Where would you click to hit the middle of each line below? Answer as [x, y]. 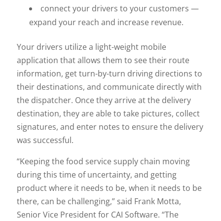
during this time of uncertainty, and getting [96, 174]
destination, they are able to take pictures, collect [108, 113]
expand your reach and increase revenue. [108, 22]
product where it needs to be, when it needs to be [109, 188]
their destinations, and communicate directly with [109, 87]
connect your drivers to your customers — [119, 8]
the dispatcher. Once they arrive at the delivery [104, 100]
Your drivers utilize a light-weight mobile [91, 47]
